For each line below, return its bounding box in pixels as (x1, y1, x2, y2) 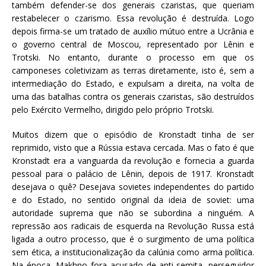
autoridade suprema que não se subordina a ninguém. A (12, 207, 254, 218)
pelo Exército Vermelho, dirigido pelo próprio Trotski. (12, 103, 214, 115)
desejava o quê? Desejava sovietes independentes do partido (12, 180, 254, 192)
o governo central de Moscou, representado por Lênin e (12, 38, 254, 50)
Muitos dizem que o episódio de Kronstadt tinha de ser (12, 128, 254, 140)
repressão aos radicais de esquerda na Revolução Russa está (12, 220, 254, 232)
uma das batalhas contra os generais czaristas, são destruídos (12, 90, 254, 102)
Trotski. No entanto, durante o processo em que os (12, 51, 254, 63)
